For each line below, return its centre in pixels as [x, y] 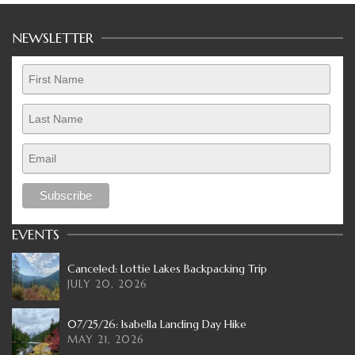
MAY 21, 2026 [106, 340]
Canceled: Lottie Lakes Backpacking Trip [167, 269]
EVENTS [36, 235]
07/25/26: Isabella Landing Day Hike [157, 324]
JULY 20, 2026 [107, 284]
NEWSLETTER [53, 37]
